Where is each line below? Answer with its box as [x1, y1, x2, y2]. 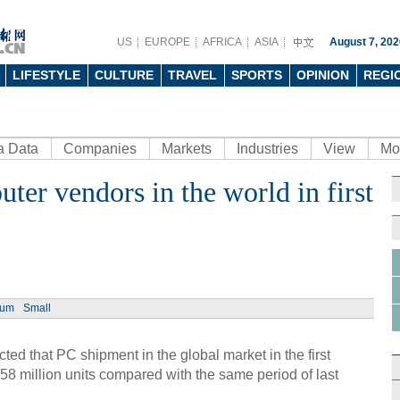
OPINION [296, 68, 349, 82]
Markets [162, 141, 212, 156]
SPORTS [231, 68, 282, 82]
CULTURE [95, 68, 154, 82]
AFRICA [203, 36, 242, 48]
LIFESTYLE [12, 68, 80, 82]
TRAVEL [168, 68, 217, 82]
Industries [237, 141, 298, 156]
